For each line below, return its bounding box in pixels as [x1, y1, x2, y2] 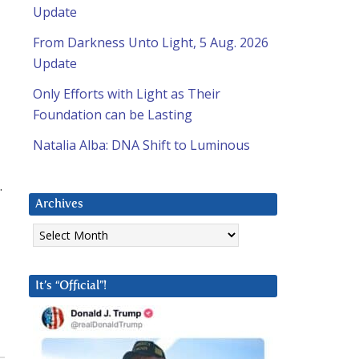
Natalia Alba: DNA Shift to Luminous [33, 136, 250, 155]
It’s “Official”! [35, 280, 107, 292]
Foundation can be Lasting [33, 106, 192, 124]
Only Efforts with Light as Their [33, 85, 220, 103]
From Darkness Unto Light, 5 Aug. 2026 [33, 34, 268, 52]
